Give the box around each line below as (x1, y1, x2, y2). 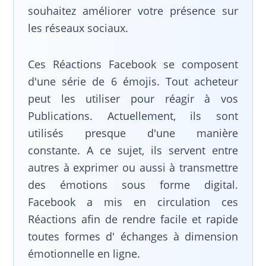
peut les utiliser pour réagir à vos (28, 91, 238, 106)
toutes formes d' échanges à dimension (28, 229, 238, 243)
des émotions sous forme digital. (28, 178, 238, 192)
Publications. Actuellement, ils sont (28, 109, 238, 123)
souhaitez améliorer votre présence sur (28, 4, 238, 18)
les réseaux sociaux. (28, 21, 129, 35)
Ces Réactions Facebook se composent (28, 57, 238, 71)
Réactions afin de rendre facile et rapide (28, 212, 238, 226)
